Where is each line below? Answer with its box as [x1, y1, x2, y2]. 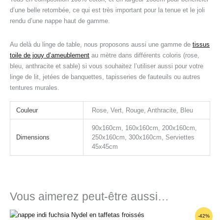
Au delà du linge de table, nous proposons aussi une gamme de [10, 40, 192, 48]
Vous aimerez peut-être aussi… [10, 190, 169, 203]
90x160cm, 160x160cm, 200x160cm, [92, 124, 197, 132]
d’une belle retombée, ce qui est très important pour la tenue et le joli [10, 6, 205, 14]
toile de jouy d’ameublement [10, 51, 89, 59]
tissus [192, 40, 210, 48]
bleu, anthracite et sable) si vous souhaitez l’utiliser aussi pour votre [10, 62, 203, 70]
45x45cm [92, 142, 118, 150]
